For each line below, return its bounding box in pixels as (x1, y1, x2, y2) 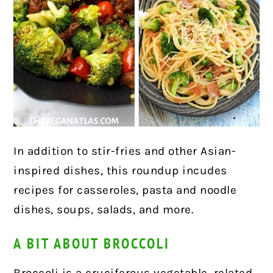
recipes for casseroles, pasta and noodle (13, 183, 237, 197)
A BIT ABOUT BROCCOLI (13, 233, 171, 253)
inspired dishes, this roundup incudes (13, 163, 227, 177)
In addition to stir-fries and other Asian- (13, 144, 236, 158)
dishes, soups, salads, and (13, 202, 160, 216)
